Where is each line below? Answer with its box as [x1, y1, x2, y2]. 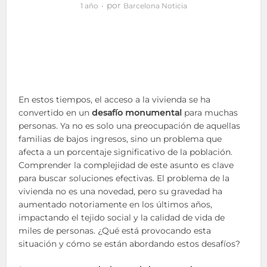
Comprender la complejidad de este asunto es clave [18, 160, 234, 170]
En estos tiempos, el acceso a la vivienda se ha [18, 94, 211, 105]
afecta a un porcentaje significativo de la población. [18, 147, 233, 157]
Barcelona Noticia [123, 1, 187, 10]
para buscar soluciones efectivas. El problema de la [18, 173, 230, 184]
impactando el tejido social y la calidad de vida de [18, 212, 225, 223]
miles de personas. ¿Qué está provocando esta [18, 225, 212, 236]
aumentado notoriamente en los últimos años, [18, 199, 213, 210]
